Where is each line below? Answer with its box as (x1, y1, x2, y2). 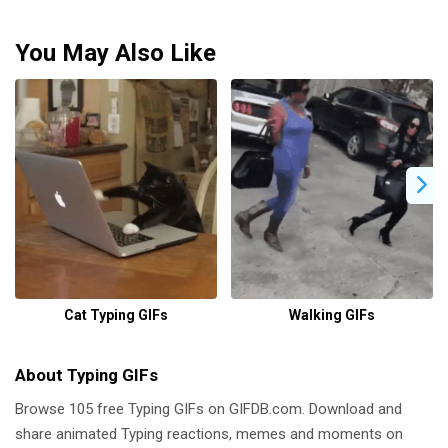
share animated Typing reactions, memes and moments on (15, 424, 403, 443)
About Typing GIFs (15, 364, 158, 385)
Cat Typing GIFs (64, 306, 168, 323)
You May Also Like (15, 38, 216, 67)
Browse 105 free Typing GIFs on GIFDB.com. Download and (15, 399, 402, 418)
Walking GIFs (289, 306, 375, 323)
